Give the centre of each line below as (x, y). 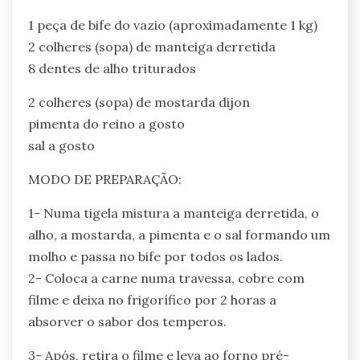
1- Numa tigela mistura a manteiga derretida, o (174, 213)
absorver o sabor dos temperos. (127, 322)
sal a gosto (61, 146)
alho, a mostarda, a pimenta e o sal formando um (179, 235)
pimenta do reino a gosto (106, 124)
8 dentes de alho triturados (112, 69)
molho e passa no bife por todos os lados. (155, 257)
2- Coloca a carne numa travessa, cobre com (166, 278)
